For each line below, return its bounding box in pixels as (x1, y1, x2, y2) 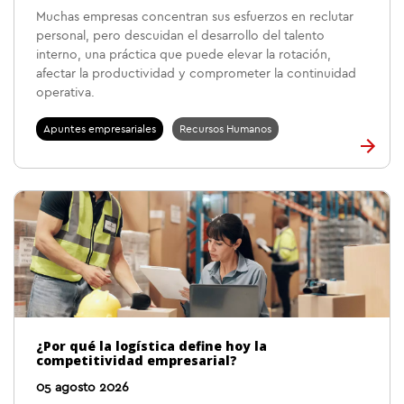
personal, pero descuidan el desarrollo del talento (36, 30, 325, 42)
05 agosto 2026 (36, 381, 129, 394)
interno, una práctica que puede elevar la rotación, (36, 49, 331, 61)
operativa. (36, 87, 95, 99)
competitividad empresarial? (36, 352, 237, 369)
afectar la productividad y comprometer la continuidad (36, 68, 356, 80)
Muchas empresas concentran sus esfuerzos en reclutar (36, 11, 353, 23)
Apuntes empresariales (43, 124, 156, 134)
